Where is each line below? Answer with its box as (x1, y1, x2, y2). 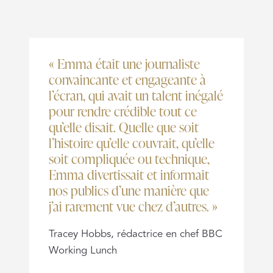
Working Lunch (49, 242, 117, 258)
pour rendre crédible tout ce (49, 100, 197, 121)
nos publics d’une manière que (49, 179, 209, 200)
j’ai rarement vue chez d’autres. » (49, 195, 218, 216)
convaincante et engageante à (49, 68, 206, 89)
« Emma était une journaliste (49, 52, 200, 73)
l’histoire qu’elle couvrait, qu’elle (49, 132, 214, 152)
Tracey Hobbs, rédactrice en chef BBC (49, 225, 222, 242)
